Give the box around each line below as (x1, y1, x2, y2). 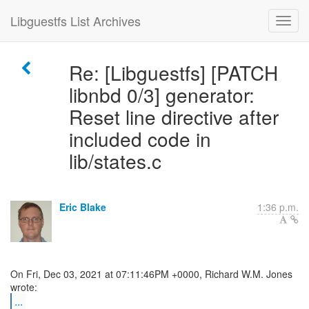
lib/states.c (68, 147, 161, 175)
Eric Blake (59, 200, 106, 214)
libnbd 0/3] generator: (68, 81, 255, 108)
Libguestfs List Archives (10, 12, 141, 30)
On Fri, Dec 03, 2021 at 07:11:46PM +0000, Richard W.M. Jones (10, 267, 292, 281)
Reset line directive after (68, 103, 279, 130)
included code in (68, 125, 211, 152)
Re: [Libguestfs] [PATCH (68, 59, 278, 86)
